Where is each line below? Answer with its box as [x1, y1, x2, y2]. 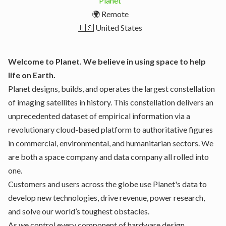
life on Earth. [8, 70, 55, 80]
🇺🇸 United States [78, 23, 142, 32]
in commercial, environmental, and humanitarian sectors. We [8, 138, 213, 148]
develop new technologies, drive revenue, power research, [8, 193, 205, 202]
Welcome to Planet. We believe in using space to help [8, 56, 206, 66]
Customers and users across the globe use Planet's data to [8, 179, 207, 189]
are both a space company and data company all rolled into [8, 152, 209, 161]
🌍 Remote [91, 9, 129, 19]
